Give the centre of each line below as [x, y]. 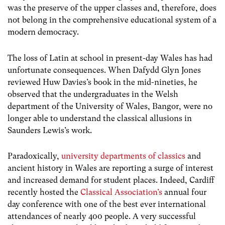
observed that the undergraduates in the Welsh [93, 94]
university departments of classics [123, 156]
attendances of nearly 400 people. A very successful [102, 216]
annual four [184, 192]
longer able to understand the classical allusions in [100, 118]
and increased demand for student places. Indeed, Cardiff [111, 180]
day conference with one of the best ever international [107, 204]
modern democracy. [43, 32]
